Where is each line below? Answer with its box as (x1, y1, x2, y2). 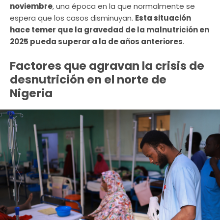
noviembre (10, 1, 53, 12)
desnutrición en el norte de (10, 71, 166, 87)
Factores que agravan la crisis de (10, 57, 204, 74)
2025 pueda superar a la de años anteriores (10, 36, 183, 47)
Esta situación (135, 13, 191, 24)
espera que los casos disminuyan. (10, 13, 135, 24)
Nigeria (10, 85, 53, 101)
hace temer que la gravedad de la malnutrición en (10, 25, 209, 35)
